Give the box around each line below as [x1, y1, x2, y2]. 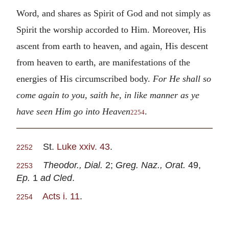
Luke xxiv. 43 [57, 141, 110, 152]
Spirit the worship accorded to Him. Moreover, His [16, 25, 206, 35]
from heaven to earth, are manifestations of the [16, 57, 190, 67]
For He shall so [153, 74, 211, 84]
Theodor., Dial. [43, 159, 105, 170]
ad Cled [40, 172, 72, 183]
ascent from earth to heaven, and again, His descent [16, 41, 208, 51]
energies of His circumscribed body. [16, 74, 153, 84]
